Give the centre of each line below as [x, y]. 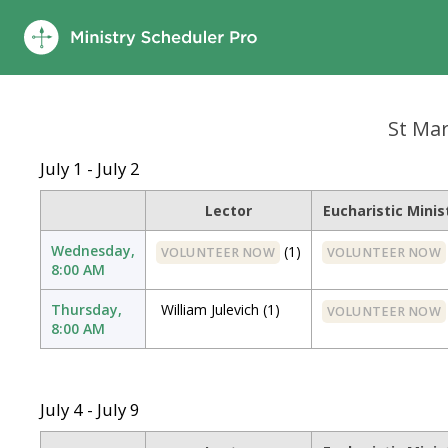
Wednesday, [93, 250]
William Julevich [210, 309]
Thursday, [86, 309]
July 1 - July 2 [90, 168]
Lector [228, 210]
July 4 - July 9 [90, 409]
